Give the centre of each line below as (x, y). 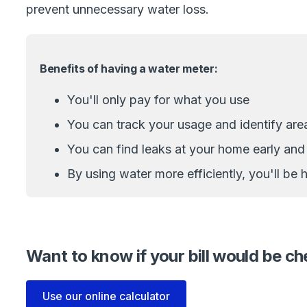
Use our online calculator (106, 296)
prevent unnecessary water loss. (118, 9)
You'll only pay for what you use (158, 99)
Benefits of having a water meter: (129, 69)
